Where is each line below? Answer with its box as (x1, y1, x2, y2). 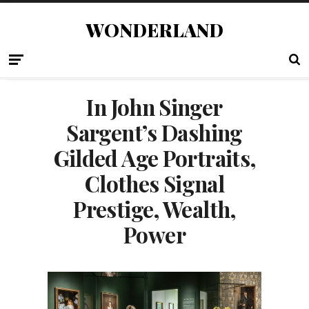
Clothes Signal (84, 169, 225, 198)
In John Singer (86, 92, 223, 121)
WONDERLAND (86, 17, 223, 42)
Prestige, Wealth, (73, 195, 236, 223)
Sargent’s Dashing (66, 118, 243, 147)
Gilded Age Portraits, (53, 143, 256, 172)
